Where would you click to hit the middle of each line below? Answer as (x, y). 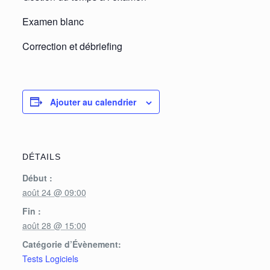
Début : (37, 177)
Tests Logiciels (50, 258)
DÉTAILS (41, 156)
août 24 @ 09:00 (54, 192)
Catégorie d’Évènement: (71, 244)
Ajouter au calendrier (93, 102)
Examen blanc (53, 21)
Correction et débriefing (72, 46)
